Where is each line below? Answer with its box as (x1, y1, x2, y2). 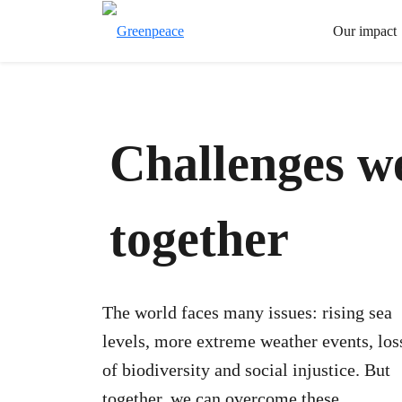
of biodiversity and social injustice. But (102, 360, 390, 380)
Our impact (333, 22, 397, 39)
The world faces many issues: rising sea (102, 302, 392, 322)
